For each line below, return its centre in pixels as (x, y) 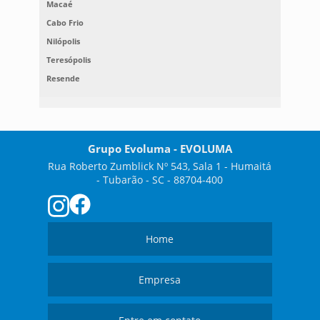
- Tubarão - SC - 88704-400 (160, 180)
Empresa (160, 280)
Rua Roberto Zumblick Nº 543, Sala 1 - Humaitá (160, 166)
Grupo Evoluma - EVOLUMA (160, 149)
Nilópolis (63, 41)
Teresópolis (68, 60)
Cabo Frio (65, 23)
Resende (63, 79)
